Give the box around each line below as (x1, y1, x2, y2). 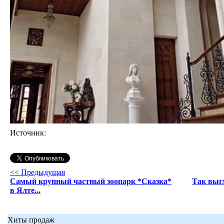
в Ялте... (10, 185, 40, 194)
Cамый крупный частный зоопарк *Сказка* (10, 176, 171, 185)
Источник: (10, 128, 46, 137)
